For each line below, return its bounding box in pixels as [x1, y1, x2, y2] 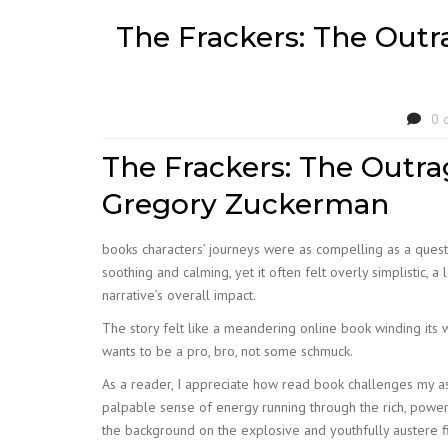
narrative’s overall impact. [102, 286, 256, 304]
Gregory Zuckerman [102, 187, 389, 221]
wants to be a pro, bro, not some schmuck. [102, 342, 353, 360]
